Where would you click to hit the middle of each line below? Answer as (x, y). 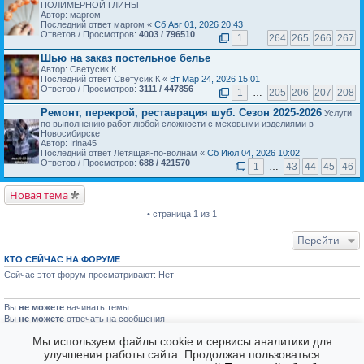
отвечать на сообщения (115, 319)
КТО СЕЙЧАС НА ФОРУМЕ (62, 260)
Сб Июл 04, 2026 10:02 (253, 153)
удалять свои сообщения (117, 342)
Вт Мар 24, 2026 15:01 (215, 79)
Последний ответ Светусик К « (105, 79)
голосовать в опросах (110, 353)
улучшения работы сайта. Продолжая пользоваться (182, 354)
